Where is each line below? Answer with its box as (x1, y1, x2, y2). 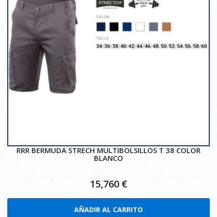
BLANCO (94, 153, 123, 163)
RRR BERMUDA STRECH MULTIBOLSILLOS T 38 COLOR (16, 145, 201, 155)
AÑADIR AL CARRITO (74, 205, 143, 214)
